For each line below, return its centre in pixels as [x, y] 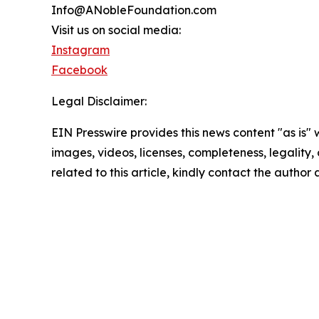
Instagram [80, 50]
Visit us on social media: [116, 30]
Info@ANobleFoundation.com [134, 10]
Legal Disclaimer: [99, 101]
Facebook [79, 70]
